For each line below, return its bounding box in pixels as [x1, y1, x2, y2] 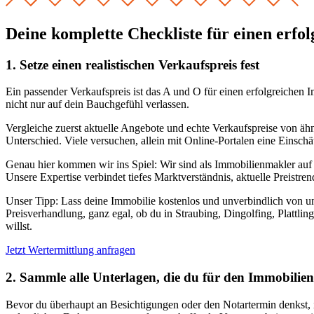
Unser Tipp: [6, 195, 58, 207]
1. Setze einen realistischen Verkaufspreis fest [6, 57, 259, 72]
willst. [6, 220, 32, 233]
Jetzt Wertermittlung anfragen [6, 244, 135, 257]
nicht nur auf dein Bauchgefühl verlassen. [6, 98, 189, 111]
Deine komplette [6, 24, 128, 43]
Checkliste [128, 24, 203, 43]
